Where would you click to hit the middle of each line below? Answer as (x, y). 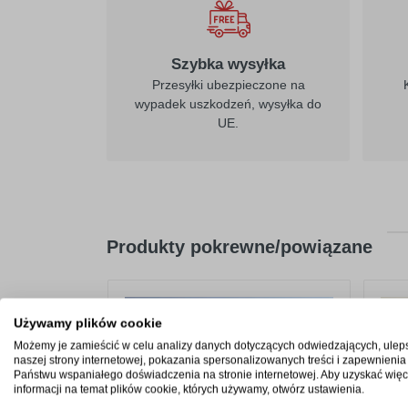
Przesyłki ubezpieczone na (228, 85)
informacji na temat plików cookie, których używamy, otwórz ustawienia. (189, 389)
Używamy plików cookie (88, 323)
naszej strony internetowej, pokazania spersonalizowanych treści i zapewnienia (210, 360)
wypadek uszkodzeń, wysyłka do (228, 104)
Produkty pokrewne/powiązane (240, 247)
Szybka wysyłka (228, 64)
